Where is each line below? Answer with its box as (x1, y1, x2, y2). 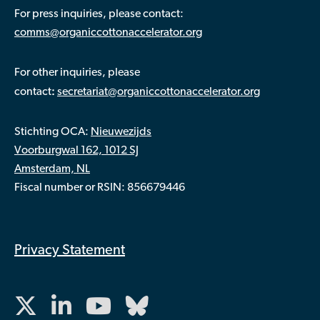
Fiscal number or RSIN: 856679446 (14, 182, 185, 194)
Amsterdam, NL (14, 164, 90, 175)
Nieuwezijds (91, 126, 151, 138)
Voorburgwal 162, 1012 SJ (14, 145, 139, 156)
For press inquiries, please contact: (14, 9, 184, 20)
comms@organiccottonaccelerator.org (14, 27, 202, 39)
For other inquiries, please (14, 67, 140, 79)
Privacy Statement (14, 244, 125, 258)
